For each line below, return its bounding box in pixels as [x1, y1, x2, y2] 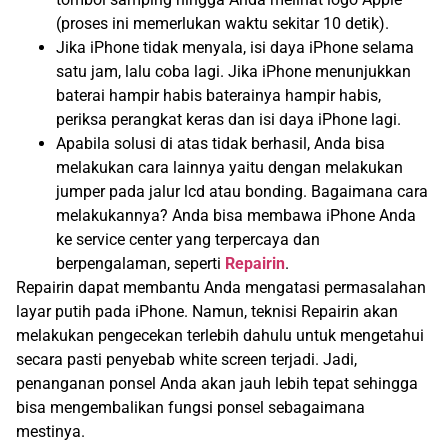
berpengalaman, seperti [56, 254, 225, 274]
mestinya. [16, 422, 85, 442]
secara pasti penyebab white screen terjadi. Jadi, [16, 350, 357, 370]
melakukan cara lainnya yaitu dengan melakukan [56, 158, 403, 178]
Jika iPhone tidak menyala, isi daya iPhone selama [56, 38, 414, 58]
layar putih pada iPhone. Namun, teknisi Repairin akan [16, 302, 398, 322]
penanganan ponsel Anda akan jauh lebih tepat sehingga [16, 374, 418, 394]
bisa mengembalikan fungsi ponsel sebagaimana [16, 398, 365, 418]
